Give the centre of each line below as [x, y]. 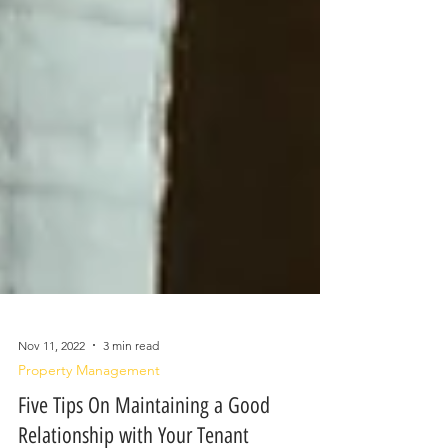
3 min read [131, 377]
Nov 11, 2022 [51, 377]
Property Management [89, 402]
